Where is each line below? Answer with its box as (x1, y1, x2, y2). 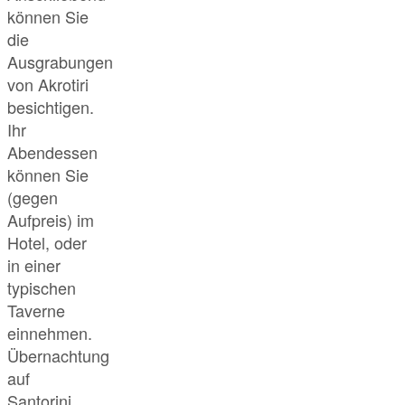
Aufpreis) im (7, 208, 94, 232)
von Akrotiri (7, 72, 89, 97)
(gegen (7, 185, 58, 210)
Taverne (7, 298, 65, 323)
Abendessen (7, 140, 98, 165)
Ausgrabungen (7, 50, 113, 74)
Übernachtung (7, 344, 109, 368)
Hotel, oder (7, 231, 87, 255)
